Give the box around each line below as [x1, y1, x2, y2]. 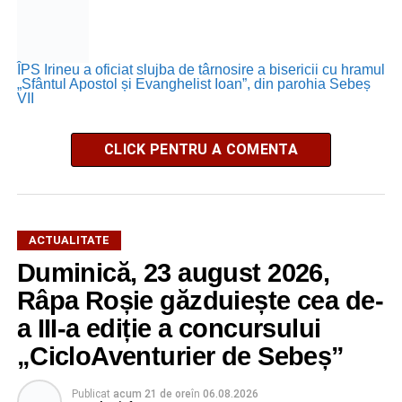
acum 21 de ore [112, 387, 191, 400]
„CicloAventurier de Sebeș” [16, 341, 345, 371]
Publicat [71, 387, 110, 400]
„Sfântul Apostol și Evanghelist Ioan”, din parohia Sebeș [16, 75, 371, 92]
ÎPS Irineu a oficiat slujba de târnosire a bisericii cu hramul [16, 61, 385, 77]
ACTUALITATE [28, 232, 109, 247]
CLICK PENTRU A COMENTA [103, 140, 298, 158]
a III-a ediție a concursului [16, 313, 321, 343]
